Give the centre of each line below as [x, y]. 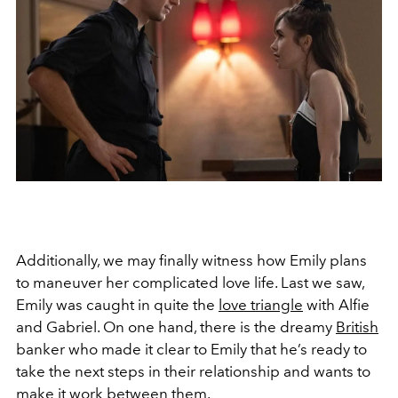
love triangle [261, 305]
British [357, 327]
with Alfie [336, 305]
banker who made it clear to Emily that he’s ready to [191, 350]
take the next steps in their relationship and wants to [193, 372]
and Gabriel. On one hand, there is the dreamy [176, 327]
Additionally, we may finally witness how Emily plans [191, 261]
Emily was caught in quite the [117, 305]
